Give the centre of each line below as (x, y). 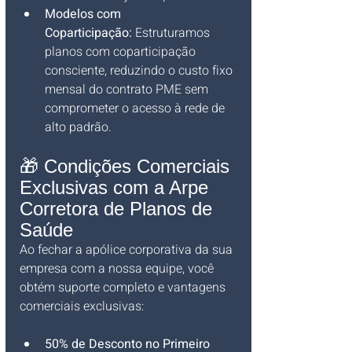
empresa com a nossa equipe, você (118, 268)
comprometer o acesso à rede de (136, 108)
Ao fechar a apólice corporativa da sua (128, 249)
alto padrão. (78, 127)
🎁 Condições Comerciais (127, 166)
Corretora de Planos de (119, 208)
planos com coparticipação (122, 51)
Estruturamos (172, 33)
